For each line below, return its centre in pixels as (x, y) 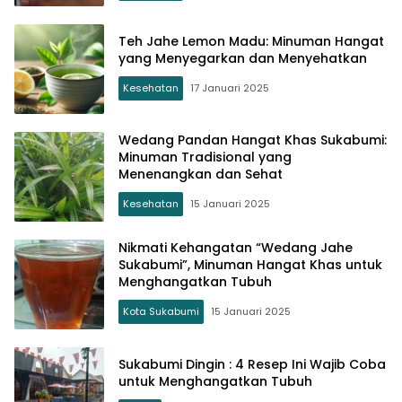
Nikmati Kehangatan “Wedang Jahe (236, 248)
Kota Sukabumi (161, 312)
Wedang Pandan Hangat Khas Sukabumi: (253, 140)
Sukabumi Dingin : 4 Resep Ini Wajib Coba (252, 364)
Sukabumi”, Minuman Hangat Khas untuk (250, 265)
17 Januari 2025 (230, 87)
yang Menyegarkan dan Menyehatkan (243, 58)
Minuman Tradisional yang (205, 157)
